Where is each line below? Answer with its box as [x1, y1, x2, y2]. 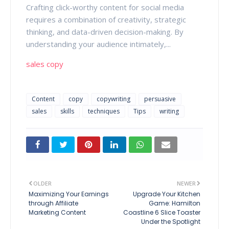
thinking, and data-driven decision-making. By [26, 26, 184, 37]
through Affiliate [29, 198, 78, 208]
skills [60, 106, 74, 116]
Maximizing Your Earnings [29, 189, 109, 198]
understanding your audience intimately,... [26, 38, 171, 49]
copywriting [97, 94, 130, 103]
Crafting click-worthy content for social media [26, 2, 184, 12]
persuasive [144, 94, 176, 103]
